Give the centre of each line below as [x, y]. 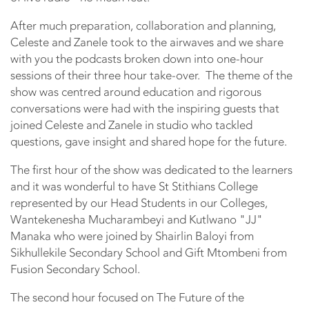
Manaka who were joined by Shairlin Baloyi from [132, 236]
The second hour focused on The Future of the [127, 297]
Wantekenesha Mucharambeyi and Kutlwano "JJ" [137, 219]
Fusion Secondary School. [75, 269]
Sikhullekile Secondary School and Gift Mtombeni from [149, 252]
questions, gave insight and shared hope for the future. [149, 141]
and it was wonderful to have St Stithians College [134, 186]
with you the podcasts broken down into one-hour [137, 58]
